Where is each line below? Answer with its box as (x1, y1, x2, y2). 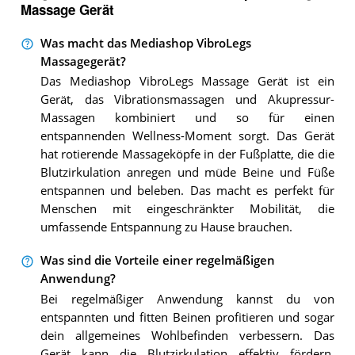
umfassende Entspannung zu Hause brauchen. (40, 219, 292, 235)
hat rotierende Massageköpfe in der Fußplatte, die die (40, 147, 334, 162)
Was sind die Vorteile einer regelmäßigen (40, 253, 275, 269)
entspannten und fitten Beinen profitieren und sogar (40, 309, 334, 325)
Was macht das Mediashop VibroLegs (40, 35, 251, 51)
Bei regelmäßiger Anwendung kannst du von (40, 291, 334, 307)
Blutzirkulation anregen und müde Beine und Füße (40, 165, 334, 181)
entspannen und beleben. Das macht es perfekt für (40, 183, 334, 199)
